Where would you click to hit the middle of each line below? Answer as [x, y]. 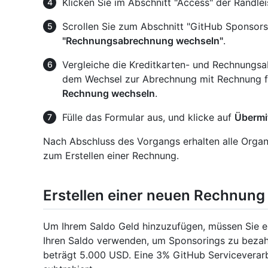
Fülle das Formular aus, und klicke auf [148, 118]
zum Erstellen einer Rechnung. [111, 156]
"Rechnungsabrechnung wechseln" [143, 41]
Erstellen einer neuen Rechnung [154, 196]
